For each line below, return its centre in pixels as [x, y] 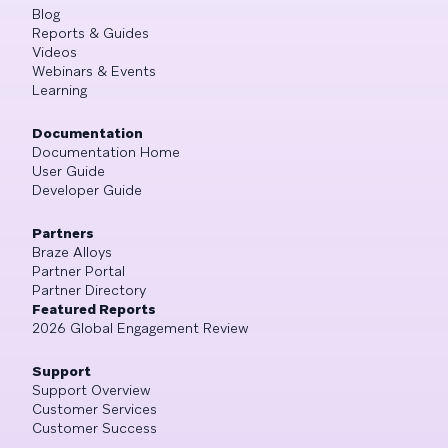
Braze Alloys [72, 252]
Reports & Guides [90, 33]
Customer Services [94, 409]
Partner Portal [78, 271]
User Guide [68, 171]
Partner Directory [89, 290]
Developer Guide [87, 190]
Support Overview [91, 390]
